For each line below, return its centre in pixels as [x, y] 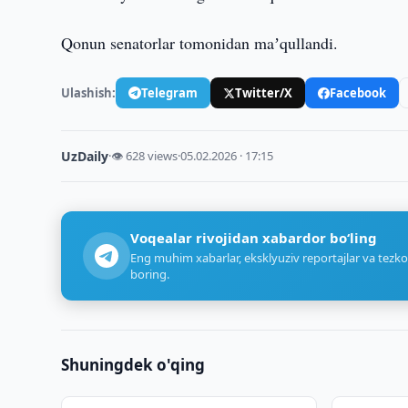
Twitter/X [264, 92]
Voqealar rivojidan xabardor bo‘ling [254, 238]
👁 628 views [145, 156]
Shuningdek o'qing [133, 365]
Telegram [170, 92]
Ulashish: [89, 92]
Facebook [358, 92]
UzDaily [85, 156]
